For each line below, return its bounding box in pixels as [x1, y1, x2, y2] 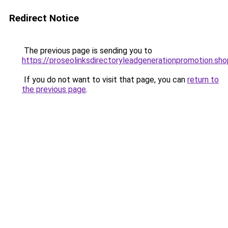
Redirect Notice [9, 12, 79, 24]
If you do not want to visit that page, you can [22, 75, 187, 84]
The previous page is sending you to [22, 46, 152, 55]
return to [187, 75, 219, 84]
